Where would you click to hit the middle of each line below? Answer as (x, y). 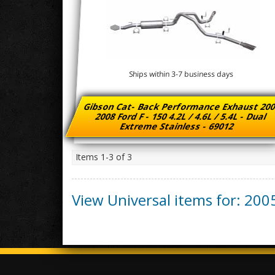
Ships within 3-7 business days (181, 74)
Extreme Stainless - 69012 (177, 126)
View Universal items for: (158, 200)
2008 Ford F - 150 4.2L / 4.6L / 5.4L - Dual (181, 116)
